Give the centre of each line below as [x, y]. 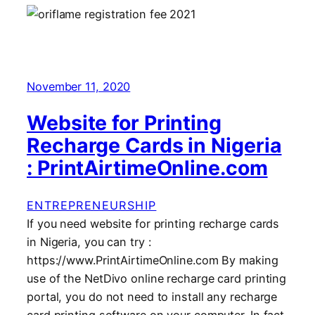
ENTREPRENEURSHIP [92, 206]
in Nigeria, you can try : [89, 242]
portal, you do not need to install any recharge [152, 297]
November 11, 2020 [79, 86]
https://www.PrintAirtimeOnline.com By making [153, 261]
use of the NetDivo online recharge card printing [157, 279]
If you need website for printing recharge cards [153, 224]
